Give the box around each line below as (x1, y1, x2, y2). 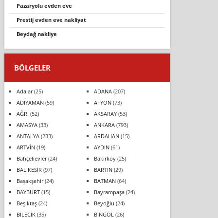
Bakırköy (93, 154, 116, 162)
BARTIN (93, 165, 112, 173)
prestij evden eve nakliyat (19, 16, 86, 23)
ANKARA (93, 121, 115, 128)
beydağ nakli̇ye (19, 30, 57, 37)
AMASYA (16, 121, 37, 128)
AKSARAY (93, 109, 117, 117)
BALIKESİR (16, 165, 42, 173)
